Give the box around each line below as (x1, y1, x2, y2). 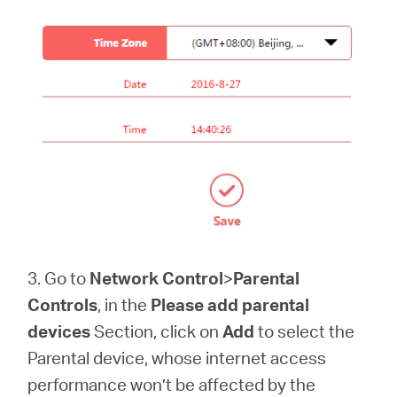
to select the (254, 320, 355, 343)
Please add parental (151, 293, 310, 316)
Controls (27, 293, 98, 316)
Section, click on (90, 320, 223, 343)
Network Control (90, 267, 224, 290)
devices (27, 320, 91, 343)
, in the (97, 293, 152, 316)
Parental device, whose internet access (27, 346, 327, 370)
